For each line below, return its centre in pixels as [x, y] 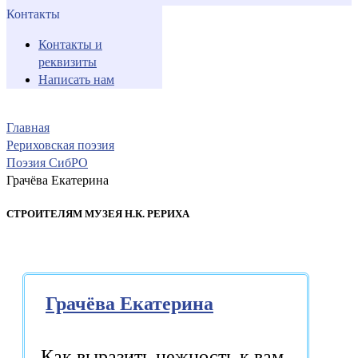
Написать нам [76, 79]
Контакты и [70, 44]
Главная [28, 127]
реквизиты [68, 62]
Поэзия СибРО [47, 162]
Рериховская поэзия [60, 145]
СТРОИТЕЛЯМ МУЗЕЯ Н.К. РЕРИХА [98, 213]
